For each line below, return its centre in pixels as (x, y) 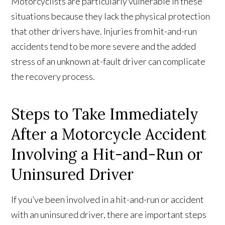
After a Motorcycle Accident (109, 134)
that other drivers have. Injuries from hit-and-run (104, 31)
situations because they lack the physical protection (111, 16)
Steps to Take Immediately (105, 114)
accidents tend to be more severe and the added (104, 46)
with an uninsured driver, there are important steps (109, 215)
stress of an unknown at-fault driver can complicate (108, 62)
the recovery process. (53, 77)
